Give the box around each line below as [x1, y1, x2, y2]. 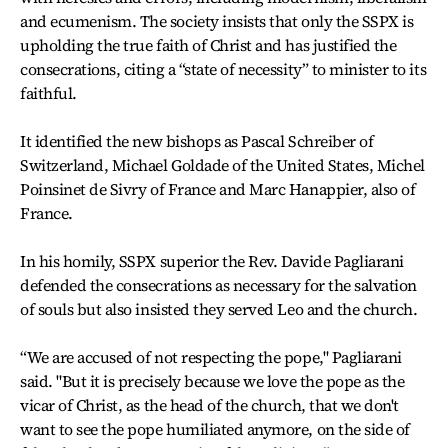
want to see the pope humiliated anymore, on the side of [20, 418, 410, 440]
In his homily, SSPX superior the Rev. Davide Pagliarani [20, 250, 404, 272]
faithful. [20, 82, 77, 104]
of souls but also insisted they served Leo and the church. [20, 298, 418, 320]
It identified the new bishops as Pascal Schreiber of [20, 130, 374, 152]
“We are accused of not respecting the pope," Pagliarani [20, 346, 402, 368]
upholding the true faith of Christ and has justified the [20, 34, 397, 56]
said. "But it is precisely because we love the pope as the [20, 370, 405, 392]
